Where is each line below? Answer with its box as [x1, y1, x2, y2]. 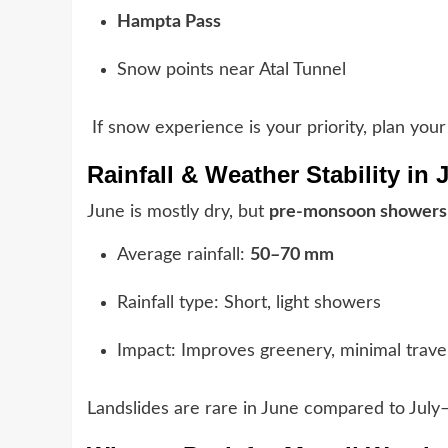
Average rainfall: [117, 245, 250, 264]
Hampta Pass [117, 12, 221, 31]
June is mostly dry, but [87, 202, 269, 221]
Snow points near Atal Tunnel [117, 60, 346, 79]
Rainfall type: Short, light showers [117, 293, 381, 312]
